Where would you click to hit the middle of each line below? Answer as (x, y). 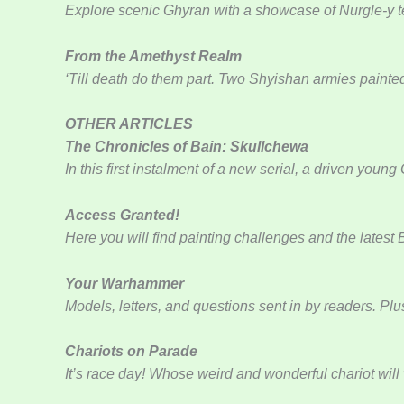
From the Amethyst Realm (153, 56)
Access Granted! (122, 216)
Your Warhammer (124, 283)
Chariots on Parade (131, 352)
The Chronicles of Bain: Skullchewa (187, 147)
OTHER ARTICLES (129, 124)
